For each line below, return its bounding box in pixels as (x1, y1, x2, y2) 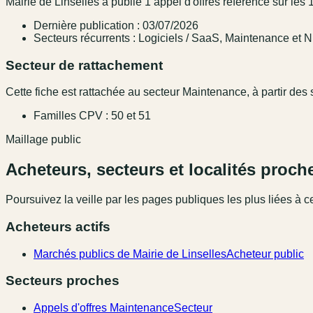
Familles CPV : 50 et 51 (34, 110, 151, 122)
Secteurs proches (6, 273, 119, 289)
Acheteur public (226, 247, 304, 260)
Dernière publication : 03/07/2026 (34, 20, 198, 32)
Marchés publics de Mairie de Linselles (34, 247, 226, 260)
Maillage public (6, 133, 81, 146)
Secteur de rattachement (6, 57, 163, 73)
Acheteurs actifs (6, 219, 110, 234)
